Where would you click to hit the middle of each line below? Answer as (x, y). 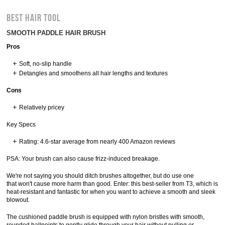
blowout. (18, 200)
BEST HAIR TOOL (34, 18)
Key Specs (21, 125)
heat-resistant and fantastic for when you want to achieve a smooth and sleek (111, 192)
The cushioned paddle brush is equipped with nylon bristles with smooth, (106, 217)
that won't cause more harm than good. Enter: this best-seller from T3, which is (113, 184)
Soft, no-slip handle (46, 64)
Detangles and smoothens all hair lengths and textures (94, 73)
